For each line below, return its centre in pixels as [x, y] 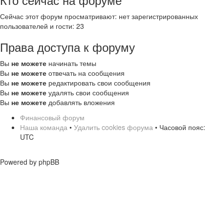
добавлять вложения [81, 102]
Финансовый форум [52, 117]
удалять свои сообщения [88, 92]
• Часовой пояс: [179, 127]
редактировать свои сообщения [99, 82]
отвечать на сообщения [86, 73]
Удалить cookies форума [113, 127]
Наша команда [44, 127]
